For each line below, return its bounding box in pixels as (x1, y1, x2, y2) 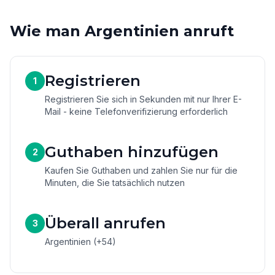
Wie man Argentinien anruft (10, 22, 234, 40)
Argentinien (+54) (45, 236, 116, 247)
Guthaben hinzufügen (45, 143, 219, 161)
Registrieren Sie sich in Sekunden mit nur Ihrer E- (45, 94, 242, 104)
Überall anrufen (45, 214, 166, 232)
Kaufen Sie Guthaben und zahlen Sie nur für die (45, 165, 238, 176)
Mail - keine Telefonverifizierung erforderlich (45, 106, 228, 117)
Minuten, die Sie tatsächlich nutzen (45, 177, 185, 188)
